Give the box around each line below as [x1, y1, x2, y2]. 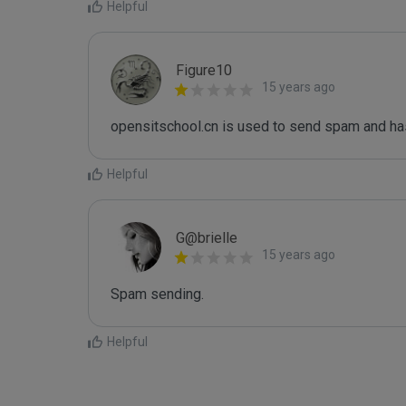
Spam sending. [111, 285, 204, 303]
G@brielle [176, 229, 237, 246]
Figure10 [176, 62, 232, 79]
